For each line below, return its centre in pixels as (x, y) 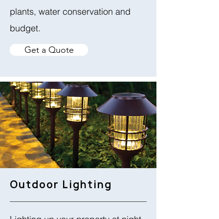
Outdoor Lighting (61, 185)
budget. (25, 28)
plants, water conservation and (70, 11)
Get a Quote (49, 50)
